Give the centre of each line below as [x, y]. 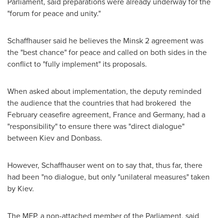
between [23, 138]
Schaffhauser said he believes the [65, 40]
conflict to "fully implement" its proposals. [77, 64]
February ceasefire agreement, [60, 114]
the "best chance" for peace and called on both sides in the [107, 52]
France [125, 114]
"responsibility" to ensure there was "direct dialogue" [96, 126]
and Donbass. [78, 138]
